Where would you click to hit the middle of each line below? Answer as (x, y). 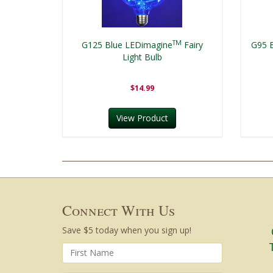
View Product (142, 118)
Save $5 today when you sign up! (127, 230)
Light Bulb (142, 57)
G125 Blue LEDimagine (127, 44)
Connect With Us (119, 210)
